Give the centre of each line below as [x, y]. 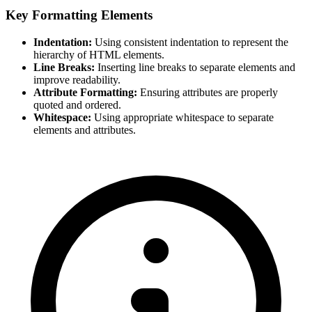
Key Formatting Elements [79, 15]
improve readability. [77, 79]
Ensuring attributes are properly [208, 92]
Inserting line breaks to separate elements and [195, 67]
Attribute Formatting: [85, 92]
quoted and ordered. [77, 104]
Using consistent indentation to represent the [190, 42]
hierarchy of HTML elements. [99, 54]
